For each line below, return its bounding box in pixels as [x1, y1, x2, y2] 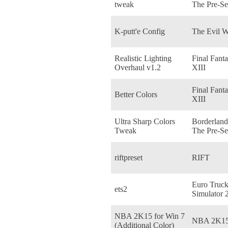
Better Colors [115, 90, 157, 99]
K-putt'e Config [115, 26, 165, 36]
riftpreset [115, 153, 142, 162]
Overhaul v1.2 [115, 63, 161, 72]
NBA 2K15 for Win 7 [115, 211, 185, 220]
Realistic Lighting [115, 53, 172, 63]
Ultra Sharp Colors [115, 117, 175, 126]
